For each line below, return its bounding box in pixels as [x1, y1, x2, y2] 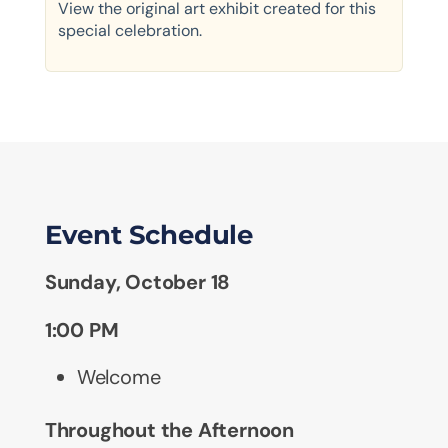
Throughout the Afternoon [44, 417, 294, 444]
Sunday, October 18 [44, 269, 231, 296]
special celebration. [57, 19, 202, 41]
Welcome [76, 364, 161, 391]
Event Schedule [44, 219, 253, 252]
